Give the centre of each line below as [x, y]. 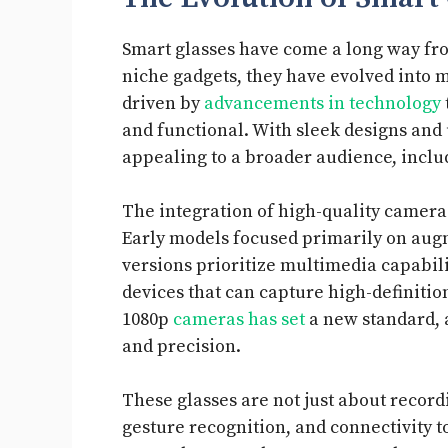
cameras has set [239, 320]
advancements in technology [322, 104]
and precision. [181, 347]
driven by [163, 104]
